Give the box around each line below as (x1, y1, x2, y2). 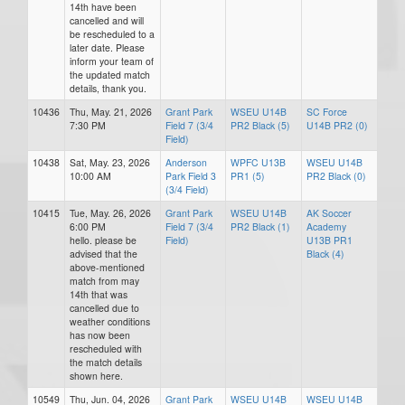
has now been (70, 328, 130, 342)
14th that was (70, 287, 127, 301)
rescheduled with (70, 342, 142, 355)
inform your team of (70, 54, 154, 68)
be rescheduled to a (70, 27, 155, 41)
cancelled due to (70, 301, 139, 315)
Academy (306, 220, 346, 233)
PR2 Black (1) (231, 220, 290, 233)
